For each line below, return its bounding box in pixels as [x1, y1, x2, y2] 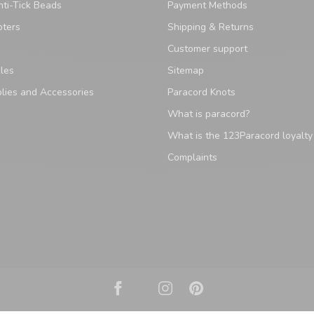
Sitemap [168, 64, 204, 78]
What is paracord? [168, 107, 250, 121]
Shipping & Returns [168, 20, 254, 34]
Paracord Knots [168, 86, 235, 100]
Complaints [168, 151, 217, 165]
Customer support [168, 42, 247, 56]
